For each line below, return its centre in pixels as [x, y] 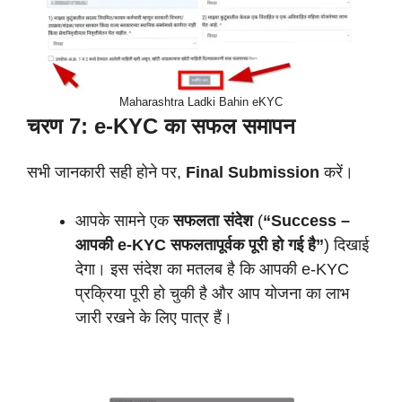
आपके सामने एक [124, 221]
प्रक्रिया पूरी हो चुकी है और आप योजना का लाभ [212, 293]
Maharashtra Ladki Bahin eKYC [201, 102]
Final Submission [253, 172]
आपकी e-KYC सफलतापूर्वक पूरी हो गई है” [200, 245]
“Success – [306, 221]
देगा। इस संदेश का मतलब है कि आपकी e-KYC [212, 269]
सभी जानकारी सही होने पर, [106, 172]
